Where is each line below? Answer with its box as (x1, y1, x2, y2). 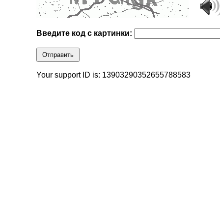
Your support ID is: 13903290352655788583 (36, 71, 191, 80)
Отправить (42, 51, 74, 59)
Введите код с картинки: (36, 29, 135, 38)
